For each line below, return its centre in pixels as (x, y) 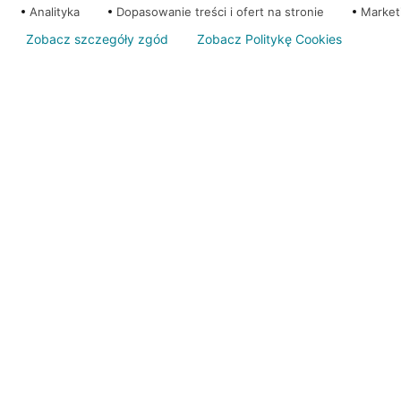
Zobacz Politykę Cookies (269, 39)
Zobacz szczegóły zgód (97, 39)
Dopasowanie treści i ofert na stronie (220, 12)
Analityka (55, 12)
